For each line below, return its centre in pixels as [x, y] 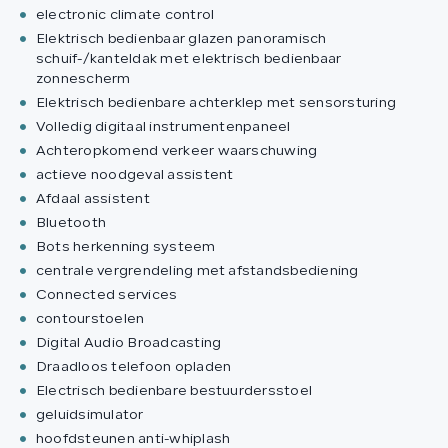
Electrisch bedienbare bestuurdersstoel [174, 392]
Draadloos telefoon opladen [134, 368]
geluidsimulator [90, 416]
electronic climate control [125, 16]
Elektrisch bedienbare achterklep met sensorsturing [216, 104]
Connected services [107, 296]
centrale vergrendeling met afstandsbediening [197, 272]
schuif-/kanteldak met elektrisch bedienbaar [189, 60]
